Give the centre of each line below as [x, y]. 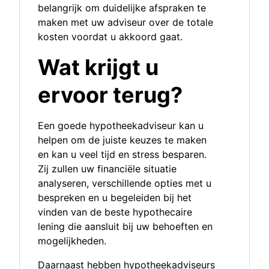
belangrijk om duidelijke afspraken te [122, 8]
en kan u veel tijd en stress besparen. [122, 155]
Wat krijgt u [98, 68]
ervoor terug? [110, 95]
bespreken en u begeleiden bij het [115, 198]
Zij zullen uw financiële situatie [107, 169]
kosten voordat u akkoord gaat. [110, 37]
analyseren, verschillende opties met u [125, 183]
